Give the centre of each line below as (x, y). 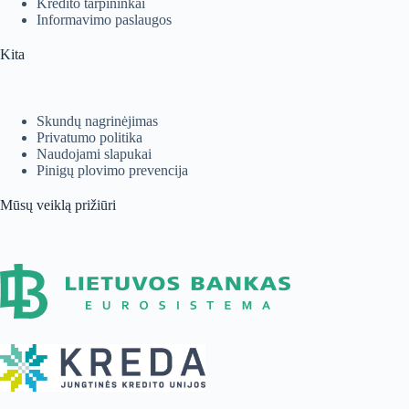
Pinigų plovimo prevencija (112, 170)
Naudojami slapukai (94, 153)
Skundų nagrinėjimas (97, 121)
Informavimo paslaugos (104, 20)
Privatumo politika (89, 137)
